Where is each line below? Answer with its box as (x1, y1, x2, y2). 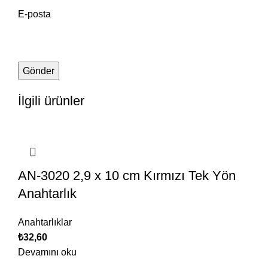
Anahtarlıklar (18, 217, 72, 228)
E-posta (18, 9, 51, 20)
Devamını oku (18, 247, 77, 258)
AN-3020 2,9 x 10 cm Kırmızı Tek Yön (18, 168, 236, 184)
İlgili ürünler (18, 93, 84, 109)
